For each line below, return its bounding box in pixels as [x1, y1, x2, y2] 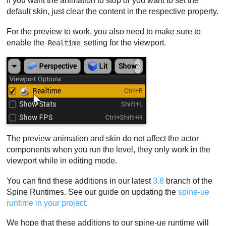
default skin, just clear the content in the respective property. [7, 7, 219, 16]
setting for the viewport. [82, 38, 166, 47]
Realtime [48, 38, 81, 47]
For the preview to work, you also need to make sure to [7, 27, 201, 36]
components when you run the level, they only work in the [7, 145, 211, 154]
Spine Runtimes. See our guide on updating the [7, 187, 179, 196]
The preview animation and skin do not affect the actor [7, 134, 199, 143]
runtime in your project [7, 198, 86, 207]
